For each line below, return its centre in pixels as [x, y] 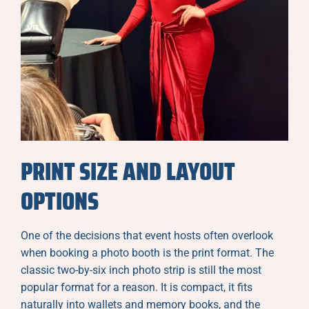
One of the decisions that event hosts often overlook [147, 235]
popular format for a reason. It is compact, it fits [137, 287]
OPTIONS [60, 201]
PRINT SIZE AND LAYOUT [128, 171]
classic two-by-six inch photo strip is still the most [141, 270]
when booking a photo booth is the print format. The [147, 252]
